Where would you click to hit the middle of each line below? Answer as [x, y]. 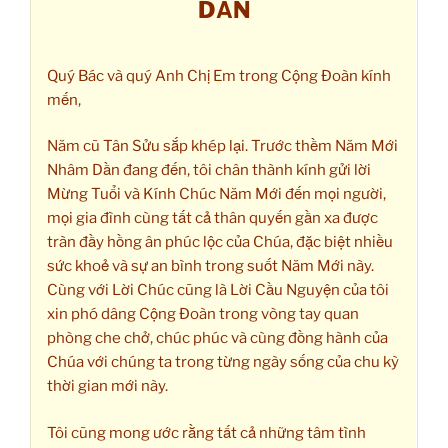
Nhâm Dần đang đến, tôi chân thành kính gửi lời [209, 170]
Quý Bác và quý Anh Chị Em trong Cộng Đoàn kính [219, 75]
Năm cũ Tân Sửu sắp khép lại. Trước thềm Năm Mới [222, 146]
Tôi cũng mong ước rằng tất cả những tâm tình [206, 432]
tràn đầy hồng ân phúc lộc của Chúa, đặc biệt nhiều [220, 242]
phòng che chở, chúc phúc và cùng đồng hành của [217, 338]
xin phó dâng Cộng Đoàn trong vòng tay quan [203, 314]
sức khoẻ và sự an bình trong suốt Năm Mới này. [210, 266]
